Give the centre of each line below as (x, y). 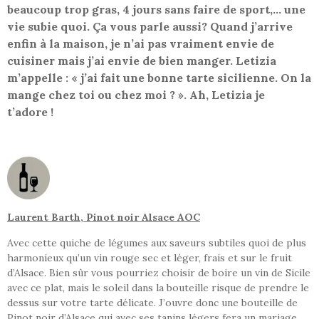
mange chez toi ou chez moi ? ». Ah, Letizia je (136, 95)
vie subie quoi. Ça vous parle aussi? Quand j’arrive (150, 27)
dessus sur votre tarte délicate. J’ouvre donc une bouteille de (152, 303)
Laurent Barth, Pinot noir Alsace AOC (104, 218)
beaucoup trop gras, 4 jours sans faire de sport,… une (156, 10)
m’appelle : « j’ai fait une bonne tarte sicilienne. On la (159, 78)
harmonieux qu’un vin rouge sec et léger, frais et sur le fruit (150, 258)
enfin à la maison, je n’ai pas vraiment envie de (141, 44)
